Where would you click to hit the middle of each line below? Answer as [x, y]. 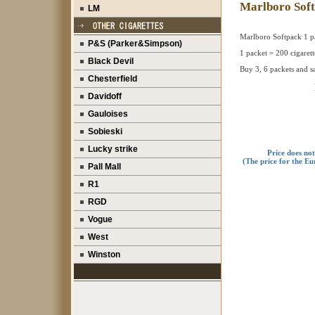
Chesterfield [110, 79]
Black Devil [109, 61]
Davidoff [103, 96]
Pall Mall [102, 167]
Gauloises [106, 114]
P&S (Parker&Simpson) [133, 44]
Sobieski [103, 131]
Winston [102, 255]
